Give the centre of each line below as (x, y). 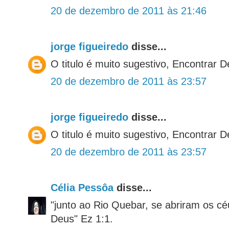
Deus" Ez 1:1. (82, 219)
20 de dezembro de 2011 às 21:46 (129, 11)
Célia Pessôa (82, 188)
